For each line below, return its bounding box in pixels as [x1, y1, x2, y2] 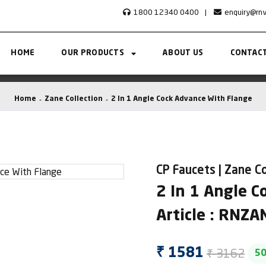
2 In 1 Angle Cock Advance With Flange [110, 96, 252, 103]
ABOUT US [163, 49, 204, 57]
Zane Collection [44, 96, 103, 103]
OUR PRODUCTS [61, 49, 125, 57]
